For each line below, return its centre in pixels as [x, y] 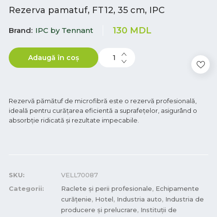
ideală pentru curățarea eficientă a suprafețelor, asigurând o [103, 110]
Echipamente [177, 188]
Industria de [185, 199]
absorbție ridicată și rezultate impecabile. [74, 120]
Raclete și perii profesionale [107, 188]
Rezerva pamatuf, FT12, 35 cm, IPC [87, 10]
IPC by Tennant [64, 30]
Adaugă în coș [54, 58]
